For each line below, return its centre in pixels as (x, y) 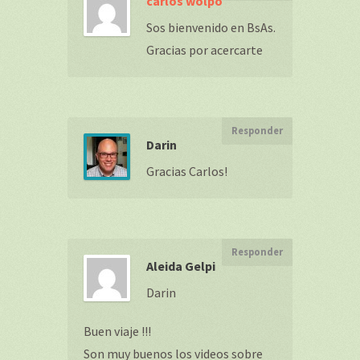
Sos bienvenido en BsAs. (211, 27)
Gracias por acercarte (205, 50)
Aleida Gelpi (181, 266)
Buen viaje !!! (117, 331)
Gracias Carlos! (187, 171)
